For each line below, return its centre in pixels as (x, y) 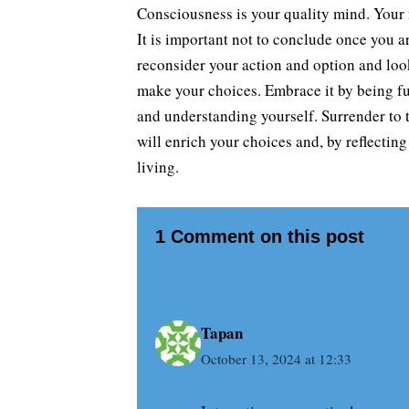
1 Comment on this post (259, 236)
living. (157, 166)
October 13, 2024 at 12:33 (276, 358)
